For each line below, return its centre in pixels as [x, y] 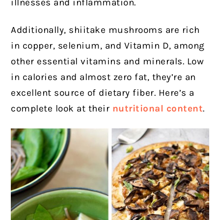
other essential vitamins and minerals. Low [108, 62]
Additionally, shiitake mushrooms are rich [105, 30]
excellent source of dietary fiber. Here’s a [103, 93]
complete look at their [62, 109]
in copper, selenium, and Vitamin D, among [108, 46]
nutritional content [158, 109]
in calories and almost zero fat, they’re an [103, 77]
